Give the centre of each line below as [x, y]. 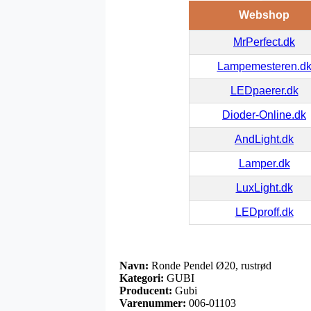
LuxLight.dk [264, 188]
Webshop [264, 15]
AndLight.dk [264, 140]
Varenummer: [153, 303]
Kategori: [142, 278]
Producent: [146, 291]
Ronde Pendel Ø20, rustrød [210, 266]
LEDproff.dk [264, 212]
